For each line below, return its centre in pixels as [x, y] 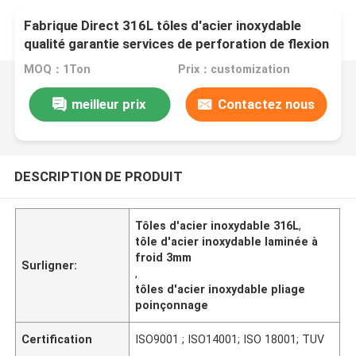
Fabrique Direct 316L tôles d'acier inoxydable [163, 26]
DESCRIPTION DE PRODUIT [98, 176]
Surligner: [50, 265]
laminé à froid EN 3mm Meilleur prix [131, 62]
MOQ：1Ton [58, 70]
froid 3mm [164, 257]
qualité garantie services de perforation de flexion [177, 44]
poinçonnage [172, 305]
